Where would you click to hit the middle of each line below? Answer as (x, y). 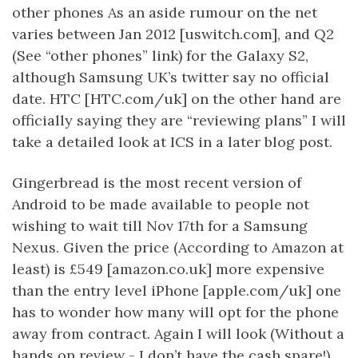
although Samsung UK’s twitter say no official (171, 77)
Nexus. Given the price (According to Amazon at (178, 247)
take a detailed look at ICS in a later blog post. (172, 142)
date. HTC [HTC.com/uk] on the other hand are (177, 99)
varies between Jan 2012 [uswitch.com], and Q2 (173, 34)
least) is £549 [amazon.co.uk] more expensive (168, 269)
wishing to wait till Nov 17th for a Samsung (160, 226)
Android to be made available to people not (161, 204)
